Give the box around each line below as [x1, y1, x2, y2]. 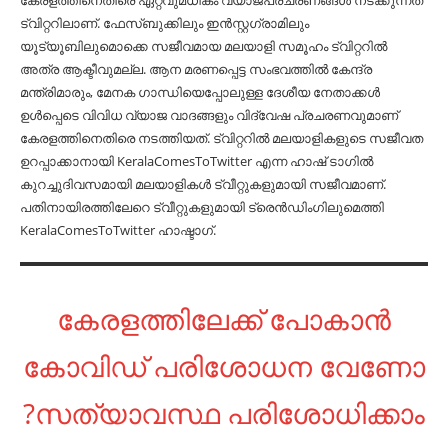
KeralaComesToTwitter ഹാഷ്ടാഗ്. [20, 221, 216, 239]
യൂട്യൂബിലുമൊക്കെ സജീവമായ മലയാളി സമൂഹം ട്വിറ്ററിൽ [20, 37, 387, 55]
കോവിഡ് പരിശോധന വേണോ [23, 347, 425, 385]
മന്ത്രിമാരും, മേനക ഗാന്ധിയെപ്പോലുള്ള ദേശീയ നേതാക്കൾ [20, 83, 380, 101]
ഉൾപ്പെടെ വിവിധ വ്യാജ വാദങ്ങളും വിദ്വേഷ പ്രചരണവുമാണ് [20, 106, 398, 124]
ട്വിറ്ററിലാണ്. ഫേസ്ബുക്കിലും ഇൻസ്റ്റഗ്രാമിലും [20, 14, 309, 32]
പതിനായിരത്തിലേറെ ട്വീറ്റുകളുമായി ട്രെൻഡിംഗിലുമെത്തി [20, 198, 384, 216]
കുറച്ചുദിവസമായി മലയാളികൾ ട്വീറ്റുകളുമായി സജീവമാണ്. [20, 175, 386, 193]
